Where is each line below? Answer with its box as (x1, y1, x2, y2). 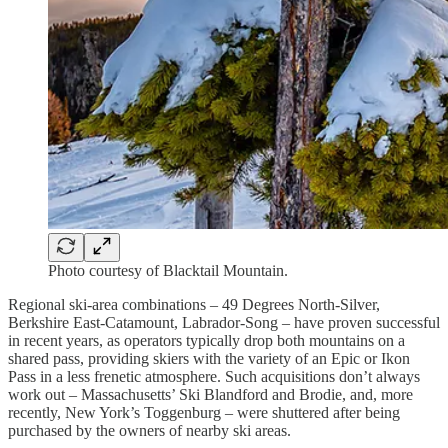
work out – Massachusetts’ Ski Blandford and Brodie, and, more (8, 385, 413, 403)
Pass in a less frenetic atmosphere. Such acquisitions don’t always (8, 367, 420, 385)
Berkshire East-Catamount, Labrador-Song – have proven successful (8, 313, 440, 331)
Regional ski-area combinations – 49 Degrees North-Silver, (8, 295, 380, 313)
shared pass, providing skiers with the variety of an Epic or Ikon (8, 349, 410, 367)
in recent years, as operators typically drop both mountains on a (8, 331, 405, 349)
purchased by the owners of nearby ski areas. (8, 421, 291, 439)
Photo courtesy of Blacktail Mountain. (48, 261, 288, 279)
